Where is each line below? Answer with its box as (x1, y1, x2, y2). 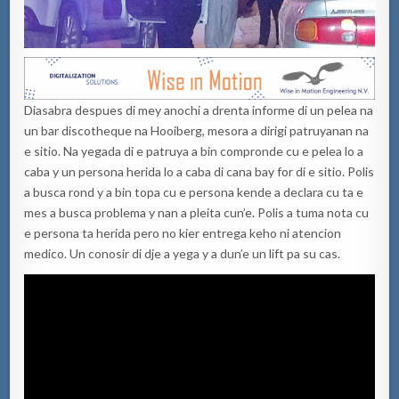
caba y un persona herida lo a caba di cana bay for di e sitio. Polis (24, 164, 375, 180)
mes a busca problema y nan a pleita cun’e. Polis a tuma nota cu (24, 205, 370, 221)
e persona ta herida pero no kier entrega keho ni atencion (24, 225, 342, 241)
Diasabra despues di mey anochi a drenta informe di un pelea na (24, 102, 374, 118)
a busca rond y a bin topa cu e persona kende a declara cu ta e (24, 184, 364, 200)
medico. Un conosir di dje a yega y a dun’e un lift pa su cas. (24, 246, 341, 262)
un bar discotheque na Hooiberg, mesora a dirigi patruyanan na (24, 123, 370, 139)
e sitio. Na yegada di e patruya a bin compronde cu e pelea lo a (24, 143, 364, 159)
